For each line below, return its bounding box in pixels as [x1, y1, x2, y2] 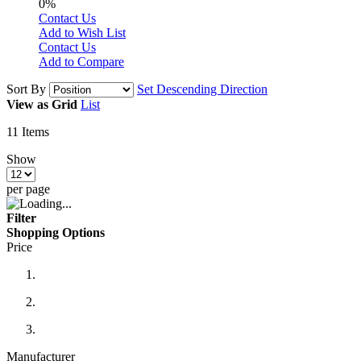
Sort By [6, 81, 46, 96]
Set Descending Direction [137, 81, 268, 96]
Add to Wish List [39, 25, 126, 39]
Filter [6, 210, 36, 225]
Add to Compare [39, 54, 124, 68]
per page [6, 181, 50, 196]
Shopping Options [6, 225, 105, 239]
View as [6, 97, 48, 111]
